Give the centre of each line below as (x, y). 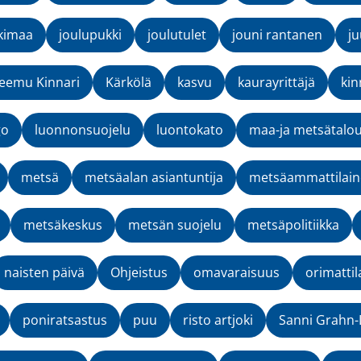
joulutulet (177, 35)
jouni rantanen (277, 35)
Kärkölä (129, 83)
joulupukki (90, 35)
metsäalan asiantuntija (154, 178)
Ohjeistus (139, 273)
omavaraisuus (237, 273)
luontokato (190, 130)
